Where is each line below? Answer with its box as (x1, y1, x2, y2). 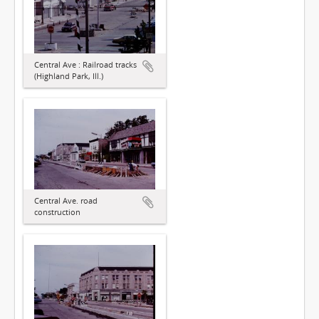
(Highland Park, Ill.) (34, 70, 103, 81)
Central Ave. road (34, 195, 98, 206)
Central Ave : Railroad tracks (34, 59, 137, 70)
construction (34, 206, 80, 218)
